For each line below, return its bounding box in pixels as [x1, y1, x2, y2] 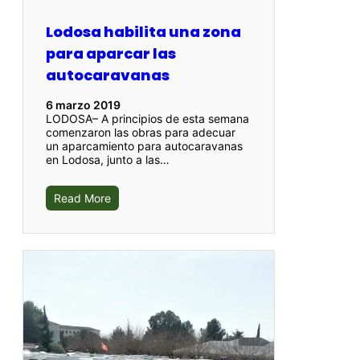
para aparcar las [46, 43, 176, 63]
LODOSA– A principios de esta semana [46, 111, 249, 125]
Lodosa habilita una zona [46, 21, 241, 42]
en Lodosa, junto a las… [46, 152, 170, 166]
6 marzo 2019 [46, 97, 121, 112]
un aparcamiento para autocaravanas [46, 138, 243, 153]
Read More [54, 190, 111, 205]
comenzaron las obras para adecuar [46, 125, 235, 139]
